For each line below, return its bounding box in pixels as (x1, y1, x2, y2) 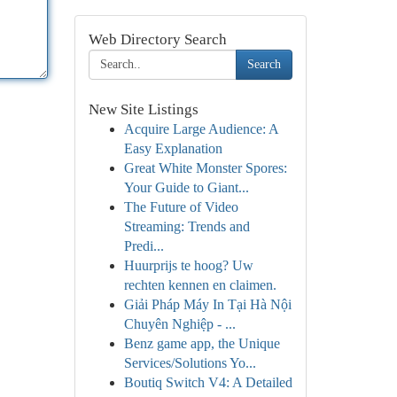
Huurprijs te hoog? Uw (123, 258, 253, 273)
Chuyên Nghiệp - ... (123, 316, 236, 331)
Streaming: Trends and (123, 219, 250, 234)
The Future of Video (123, 199, 238, 214)
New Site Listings (88, 101, 198, 118)
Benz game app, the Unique (123, 336, 280, 351)
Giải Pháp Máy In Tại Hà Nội (123, 297, 292, 312)
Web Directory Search (88, 31, 227, 48)
